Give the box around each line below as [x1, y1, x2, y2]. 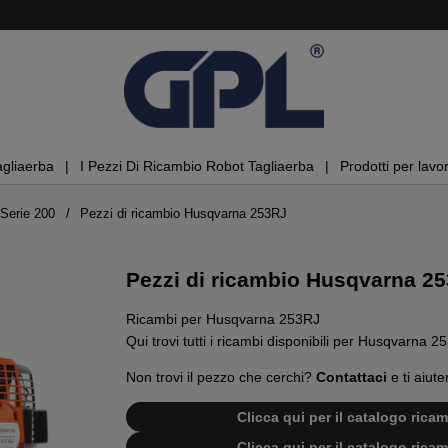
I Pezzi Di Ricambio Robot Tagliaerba [79, 158, 314, 175]
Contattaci [316, 369, 387, 386]
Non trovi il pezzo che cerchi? [126, 369, 316, 386]
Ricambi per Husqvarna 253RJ [126, 311, 320, 328]
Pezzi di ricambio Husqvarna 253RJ [79, 205, 287, 221]
